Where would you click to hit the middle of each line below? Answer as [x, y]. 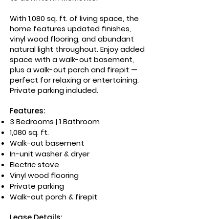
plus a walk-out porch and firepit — [74, 70]
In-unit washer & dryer [50, 154]
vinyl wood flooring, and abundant [72, 39]
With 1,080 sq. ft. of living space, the [74, 18]
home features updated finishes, [70, 29]
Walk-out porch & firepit [54, 197]
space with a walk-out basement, [72, 59]
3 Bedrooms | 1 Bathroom [55, 121]
